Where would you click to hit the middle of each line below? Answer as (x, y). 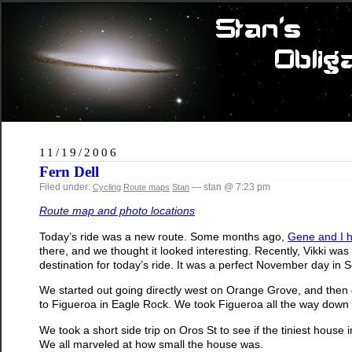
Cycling (107, 187)
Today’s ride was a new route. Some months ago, (163, 236)
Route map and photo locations (117, 211)
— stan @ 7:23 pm (230, 187)
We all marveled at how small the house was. (151, 344)
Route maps (147, 187)
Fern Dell (69, 172)
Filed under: (66, 187)
